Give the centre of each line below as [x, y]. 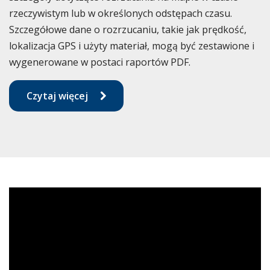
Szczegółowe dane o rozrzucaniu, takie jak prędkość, [128, 29]
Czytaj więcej [57, 96]
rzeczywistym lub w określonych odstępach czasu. [121, 13]
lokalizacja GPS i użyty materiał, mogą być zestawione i [132, 46]
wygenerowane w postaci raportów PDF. [100, 62]
